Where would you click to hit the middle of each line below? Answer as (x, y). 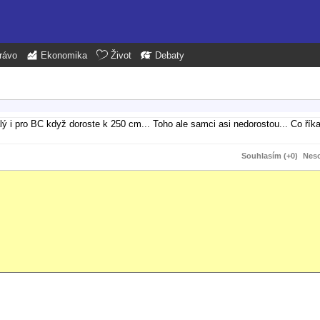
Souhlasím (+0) (270, 155)
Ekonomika (64, 56)
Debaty (170, 56)
